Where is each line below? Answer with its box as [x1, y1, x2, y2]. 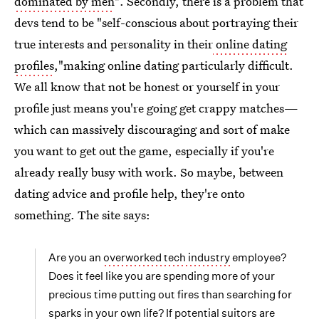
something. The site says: [14, 206, 150, 223]
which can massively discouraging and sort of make [14, 121, 290, 137]
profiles [14, 57, 54, 73]
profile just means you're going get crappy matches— [14, 100, 298, 116]
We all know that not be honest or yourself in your [14, 78, 280, 95]
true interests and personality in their [14, 36, 213, 52]
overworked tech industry [103, 251, 230, 264]
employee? [230, 251, 286, 264]
